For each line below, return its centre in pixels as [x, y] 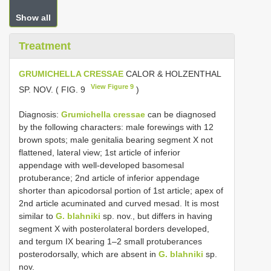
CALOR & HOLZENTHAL [172, 74]
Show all [33, 18]
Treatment [45, 46]
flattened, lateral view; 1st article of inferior [100, 152]
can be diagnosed [181, 114]
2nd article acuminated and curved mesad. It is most [119, 203]
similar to [37, 216]
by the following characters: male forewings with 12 [116, 127]
